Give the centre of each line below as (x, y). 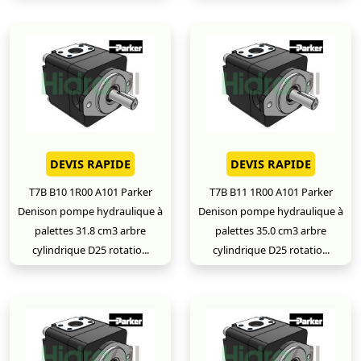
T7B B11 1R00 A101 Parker (271, 192)
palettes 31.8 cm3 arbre (90, 230)
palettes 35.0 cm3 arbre (271, 230)
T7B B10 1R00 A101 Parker (90, 192)
